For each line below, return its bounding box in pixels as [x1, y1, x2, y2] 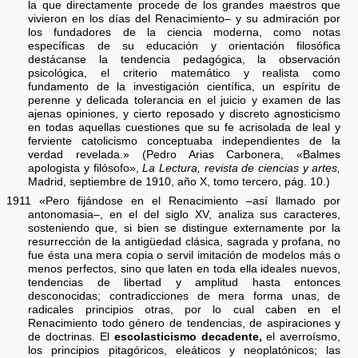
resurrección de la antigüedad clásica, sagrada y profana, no [28, 235, 341, 248]
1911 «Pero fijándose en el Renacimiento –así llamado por [6, 194, 341, 207]
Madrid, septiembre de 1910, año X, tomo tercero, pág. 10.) [28, 175, 331, 188]
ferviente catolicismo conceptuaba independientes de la [28, 134, 341, 147]
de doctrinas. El [28, 330, 114, 343]
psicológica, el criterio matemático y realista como [28, 66, 341, 79]
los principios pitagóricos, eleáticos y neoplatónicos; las [28, 344, 341, 356]
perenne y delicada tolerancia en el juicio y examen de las [28, 93, 341, 106]
